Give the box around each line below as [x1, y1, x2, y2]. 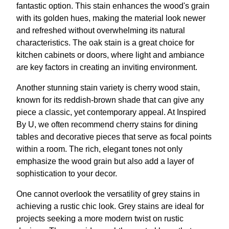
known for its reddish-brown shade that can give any [16, 96, 204, 104]
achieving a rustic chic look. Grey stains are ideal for [16, 202, 204, 211]
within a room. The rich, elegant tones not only [16, 145, 182, 153]
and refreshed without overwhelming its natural [16, 26, 185, 35]
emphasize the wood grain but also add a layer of [16, 157, 194, 166]
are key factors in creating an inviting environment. [16, 63, 197, 72]
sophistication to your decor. [16, 169, 117, 178]
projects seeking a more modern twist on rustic [16, 214, 184, 223]
